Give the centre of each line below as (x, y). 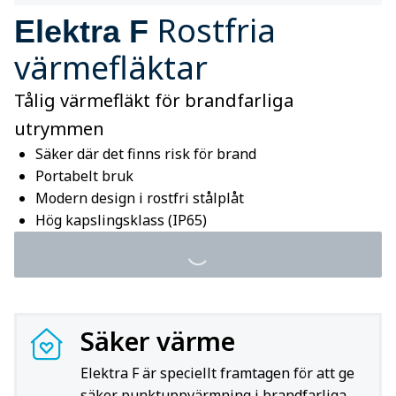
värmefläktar (111, 68)
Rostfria (217, 30)
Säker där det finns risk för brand (146, 154)
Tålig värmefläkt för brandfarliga (154, 100)
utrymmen (59, 129)
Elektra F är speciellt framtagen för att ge (217, 373)
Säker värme (158, 341)
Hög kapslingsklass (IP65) (121, 220)
